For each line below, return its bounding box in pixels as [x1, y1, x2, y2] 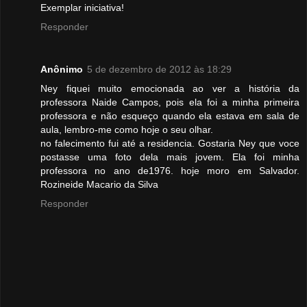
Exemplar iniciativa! [40, 1, 124, 13]
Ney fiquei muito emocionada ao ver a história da [40, 82, 299, 94]
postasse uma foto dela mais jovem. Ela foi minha [40, 151, 299, 162]
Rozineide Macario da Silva [40, 178, 158, 190]
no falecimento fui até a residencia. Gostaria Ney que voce [40, 137, 299, 149]
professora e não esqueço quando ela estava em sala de [40, 110, 299, 121]
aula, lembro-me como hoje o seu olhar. [40, 123, 213, 135]
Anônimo [40, 63, 83, 75]
